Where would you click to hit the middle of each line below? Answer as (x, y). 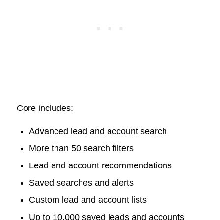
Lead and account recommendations (100, 166)
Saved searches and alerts (81, 183)
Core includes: (45, 108)
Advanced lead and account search (98, 131)
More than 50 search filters (81, 149)
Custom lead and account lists (88, 200)
